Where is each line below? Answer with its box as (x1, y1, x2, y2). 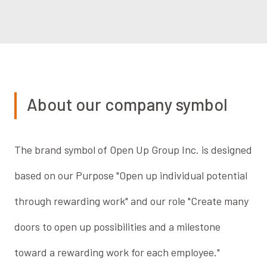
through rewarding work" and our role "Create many (14, 194, 249, 207)
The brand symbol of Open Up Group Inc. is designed (14, 142, 253, 156)
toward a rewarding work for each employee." (14, 245, 221, 259)
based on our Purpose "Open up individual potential (14, 168, 248, 182)
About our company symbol (27, 94, 228, 115)
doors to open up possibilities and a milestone (14, 219, 221, 233)
